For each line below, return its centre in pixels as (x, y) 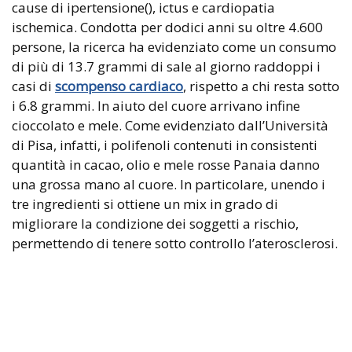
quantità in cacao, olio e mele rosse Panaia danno (166, 165)
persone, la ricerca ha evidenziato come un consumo (174, 47)
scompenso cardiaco (119, 86)
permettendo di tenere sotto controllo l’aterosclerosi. (175, 244)
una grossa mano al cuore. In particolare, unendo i (169, 185)
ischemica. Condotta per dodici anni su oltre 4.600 (167, 27)
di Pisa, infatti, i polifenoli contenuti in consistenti (165, 145)
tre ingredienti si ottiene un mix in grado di (145, 204)
